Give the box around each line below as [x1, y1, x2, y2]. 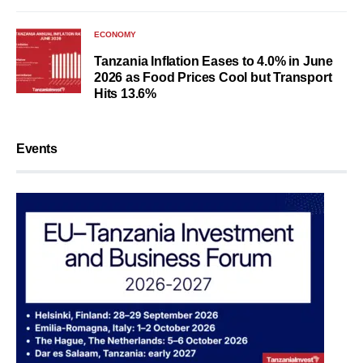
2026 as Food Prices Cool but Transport [94, 70, 332, 85]
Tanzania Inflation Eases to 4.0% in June [94, 54, 333, 69]
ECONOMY [94, 30, 136, 40]
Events [16, 142, 58, 156]
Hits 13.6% [94, 87, 156, 101]
